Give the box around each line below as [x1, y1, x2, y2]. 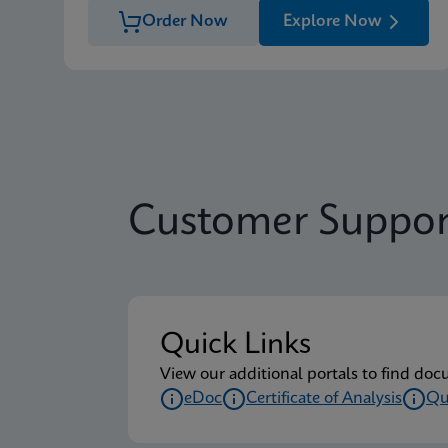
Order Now [142, 13, 229, 30]
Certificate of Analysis [246, 390, 402, 407]
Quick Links [160, 331, 311, 360]
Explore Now [282, 13, 382, 30]
